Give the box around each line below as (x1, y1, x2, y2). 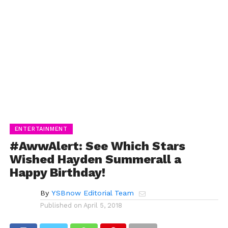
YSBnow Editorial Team (51, 188, 134, 197)
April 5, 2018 (83, 201, 122, 209)
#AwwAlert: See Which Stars (9, 138, 185, 153)
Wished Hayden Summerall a (9, 152, 181, 166)
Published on (40, 201, 82, 209)
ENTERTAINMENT (14, 125, 68, 132)
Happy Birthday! (9, 165, 105, 180)
